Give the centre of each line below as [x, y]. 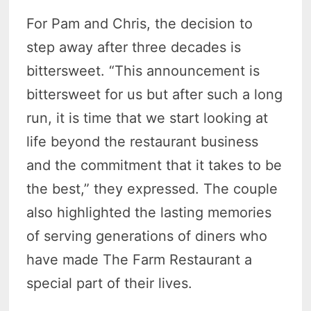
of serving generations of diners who [147, 236]
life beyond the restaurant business [143, 141]
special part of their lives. [110, 283]
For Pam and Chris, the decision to [140, 23]
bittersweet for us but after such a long [155, 94]
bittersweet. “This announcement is [143, 70]
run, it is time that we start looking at [148, 118]
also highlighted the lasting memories [149, 212]
